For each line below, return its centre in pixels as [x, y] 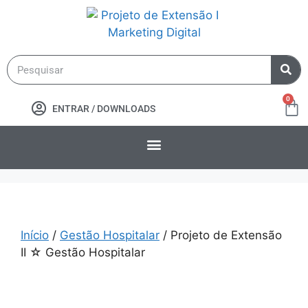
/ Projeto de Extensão [221, 235]
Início [35, 235]
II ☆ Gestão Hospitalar [83, 252]
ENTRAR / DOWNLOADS [103, 108]
